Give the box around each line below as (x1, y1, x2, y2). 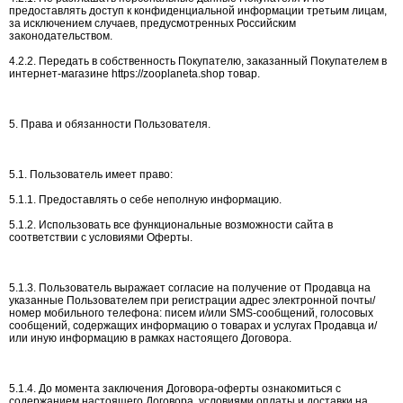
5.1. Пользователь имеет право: (9, 168, 173, 181)
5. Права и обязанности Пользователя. (9, 118, 210, 130)
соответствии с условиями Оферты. (9, 231, 193, 244)
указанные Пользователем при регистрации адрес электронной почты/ (9, 294, 375, 307)
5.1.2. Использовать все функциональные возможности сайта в (9, 219, 333, 231)
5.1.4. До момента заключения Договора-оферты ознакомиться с (9, 382, 341, 395)
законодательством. (9, 30, 112, 42)
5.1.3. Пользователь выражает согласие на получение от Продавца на (9, 282, 371, 294)
